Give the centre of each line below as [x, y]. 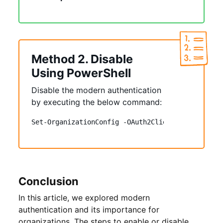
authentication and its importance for [89, 209]
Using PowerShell [81, 73]
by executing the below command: [97, 102]
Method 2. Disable [82, 59]
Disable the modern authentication [96, 90]
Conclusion [49, 181]
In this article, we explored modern [84, 197]
